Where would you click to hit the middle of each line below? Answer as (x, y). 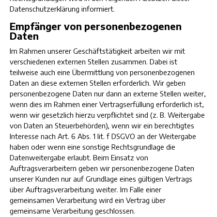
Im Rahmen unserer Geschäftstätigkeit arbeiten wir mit (97, 51)
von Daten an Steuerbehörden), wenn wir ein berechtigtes (102, 125)
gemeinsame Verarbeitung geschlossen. (72, 211)
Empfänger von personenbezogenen (96, 26)
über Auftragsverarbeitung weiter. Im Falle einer (85, 189)
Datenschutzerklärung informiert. (62, 9)
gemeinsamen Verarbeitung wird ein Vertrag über (88, 200)
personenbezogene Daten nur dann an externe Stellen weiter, (108, 93)
